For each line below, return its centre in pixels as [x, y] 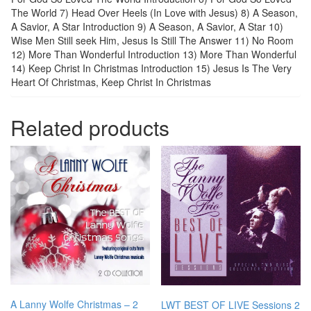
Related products [90, 127]
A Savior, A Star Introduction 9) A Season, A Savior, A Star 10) [147, 26]
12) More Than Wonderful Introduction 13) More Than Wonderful [154, 54]
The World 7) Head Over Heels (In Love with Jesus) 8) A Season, [154, 12]
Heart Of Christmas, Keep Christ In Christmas [111, 82]
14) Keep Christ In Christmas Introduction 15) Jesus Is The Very [151, 68]
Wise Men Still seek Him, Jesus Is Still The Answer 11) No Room [152, 40]
